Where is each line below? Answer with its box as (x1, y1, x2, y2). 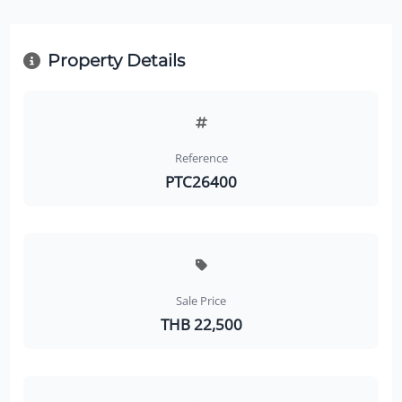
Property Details (47, 49, 185, 71)
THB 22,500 (160, 314, 242, 335)
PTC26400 (165, 171, 237, 192)
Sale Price (176, 293, 226, 310)
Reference (174, 150, 228, 167)
